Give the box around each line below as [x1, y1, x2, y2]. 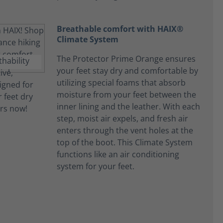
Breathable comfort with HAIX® [57, 23, 183, 34]
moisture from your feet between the [57, 89, 196, 100]
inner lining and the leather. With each [57, 101, 200, 112]
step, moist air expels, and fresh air [57, 113, 188, 124]
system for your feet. [57, 161, 134, 172]
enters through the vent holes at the [57, 125, 193, 136]
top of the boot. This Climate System [57, 137, 193, 148]
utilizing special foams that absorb [57, 77, 186, 88]
